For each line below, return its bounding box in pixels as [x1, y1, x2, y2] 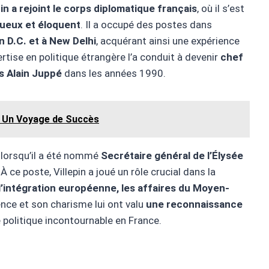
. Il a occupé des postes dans [80, 19, 212, 31]
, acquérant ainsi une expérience [96, 35, 240, 47]
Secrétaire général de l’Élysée [101, 150, 243, 162]
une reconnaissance [146, 198, 243, 211]
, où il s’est [197, 2, 244, 15]
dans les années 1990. [62, 67, 166, 80]
